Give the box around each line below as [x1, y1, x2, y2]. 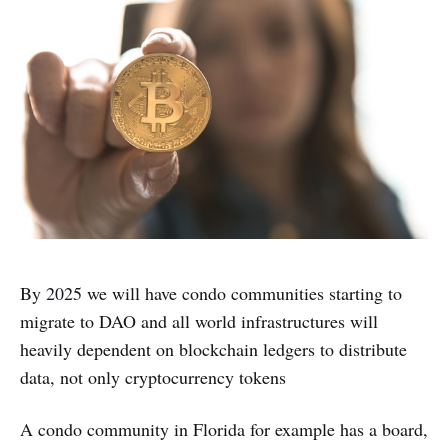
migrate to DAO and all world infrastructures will [20, 308, 378, 333]
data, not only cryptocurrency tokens [20, 364, 286, 389]
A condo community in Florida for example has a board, [20, 416, 428, 441]
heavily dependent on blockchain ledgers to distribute [20, 336, 407, 361]
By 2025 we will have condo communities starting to [20, 280, 402, 305]
